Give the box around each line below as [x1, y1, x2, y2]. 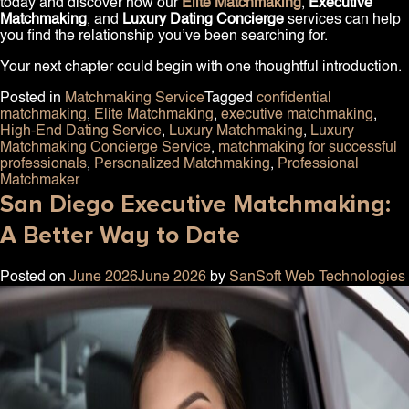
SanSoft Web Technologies [229, 270, 405, 286]
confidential [257, 91, 331, 107]
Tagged [204, 91, 257, 107]
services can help [288, 13, 401, 28]
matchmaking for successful [218, 141, 397, 156]
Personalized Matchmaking [94, 157, 270, 173]
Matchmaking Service [65, 91, 204, 107]
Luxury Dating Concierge [122, 13, 288, 28]
